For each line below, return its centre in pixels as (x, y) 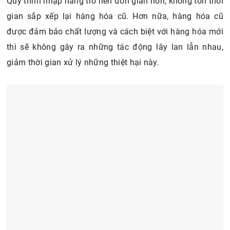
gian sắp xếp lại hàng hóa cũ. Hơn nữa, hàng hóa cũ (115, 16)
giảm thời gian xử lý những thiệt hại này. (83, 62)
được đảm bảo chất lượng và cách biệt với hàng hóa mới (115, 31)
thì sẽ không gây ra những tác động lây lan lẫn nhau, (115, 47)
